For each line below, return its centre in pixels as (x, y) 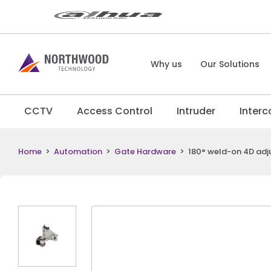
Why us (167, 64)
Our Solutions (230, 64)
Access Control (114, 111)
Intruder (196, 111)
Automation (78, 152)
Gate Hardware (145, 152)
